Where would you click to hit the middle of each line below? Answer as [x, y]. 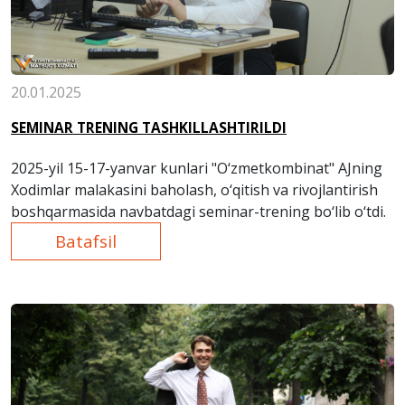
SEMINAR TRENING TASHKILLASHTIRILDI [149, 128]
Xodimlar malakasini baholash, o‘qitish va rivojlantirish [194, 190]
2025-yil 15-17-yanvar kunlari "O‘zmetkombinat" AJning [197, 169]
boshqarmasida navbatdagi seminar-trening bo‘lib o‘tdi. [198, 212]
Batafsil [86, 241]
